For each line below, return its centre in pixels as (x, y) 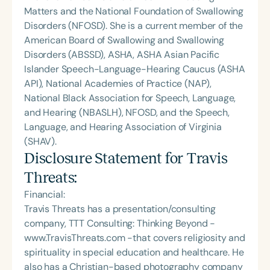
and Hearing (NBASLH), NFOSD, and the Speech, (127, 113)
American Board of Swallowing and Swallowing (124, 40)
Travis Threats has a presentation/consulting (120, 209)
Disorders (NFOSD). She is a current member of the (134, 26)
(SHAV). (40, 142)
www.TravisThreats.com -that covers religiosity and (135, 238)
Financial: (45, 195)
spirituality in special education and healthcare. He (134, 253)
